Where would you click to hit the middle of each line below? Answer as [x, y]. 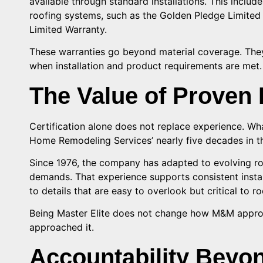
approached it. [62, 227]
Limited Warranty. [68, 29]
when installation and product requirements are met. [146, 66]
